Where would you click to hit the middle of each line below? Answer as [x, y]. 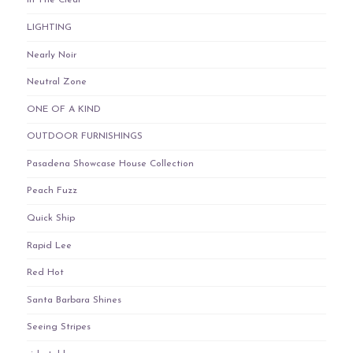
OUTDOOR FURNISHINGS [84, 137]
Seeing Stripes [58, 327]
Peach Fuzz [52, 191]
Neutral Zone [56, 82]
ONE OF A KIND [63, 109]
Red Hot [45, 273]
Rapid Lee [49, 245]
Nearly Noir [51, 55]
